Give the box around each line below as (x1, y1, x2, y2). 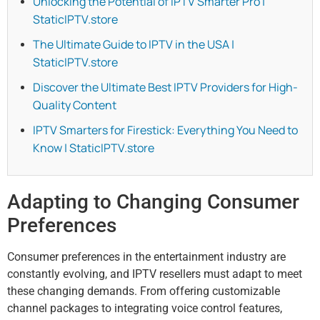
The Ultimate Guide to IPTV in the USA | (33, 36, 234, 53)
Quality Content (33, 97, 116, 114)
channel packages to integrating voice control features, (7, 301, 282, 316)
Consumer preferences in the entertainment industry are (7, 250, 286, 264)
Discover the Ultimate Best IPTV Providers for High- (33, 79, 298, 96)
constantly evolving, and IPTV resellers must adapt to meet (7, 267, 302, 281)
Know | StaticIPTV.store (33, 140, 154, 156)
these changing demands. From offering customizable (7, 284, 280, 299)
